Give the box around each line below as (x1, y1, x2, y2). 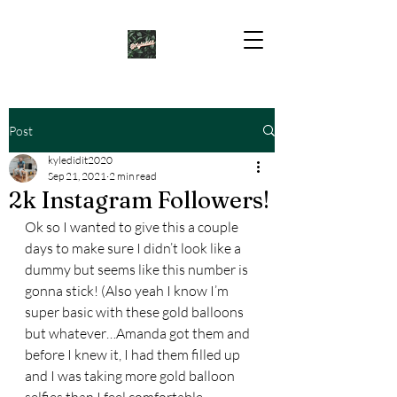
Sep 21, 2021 (48, 169, 106, 183)
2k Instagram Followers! (9, 186, 269, 214)
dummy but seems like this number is (25, 261, 251, 278)
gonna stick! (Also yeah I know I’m (25, 282, 231, 300)
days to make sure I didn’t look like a (25, 239, 244, 257)
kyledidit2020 (48, 153, 113, 167)
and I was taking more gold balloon (25, 367, 237, 385)
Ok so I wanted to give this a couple (25, 218, 241, 236)
